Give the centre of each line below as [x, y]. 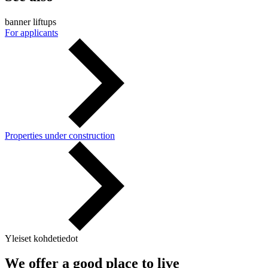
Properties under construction [60, 135]
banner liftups [31, 22]
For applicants [31, 32]
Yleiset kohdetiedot [41, 238]
